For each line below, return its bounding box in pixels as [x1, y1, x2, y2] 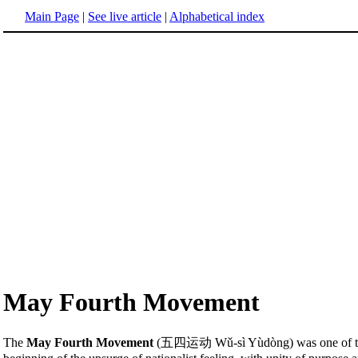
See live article [88, 10, 161, 23]
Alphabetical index [169, 10, 265, 23]
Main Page [25, 10, 79, 23]
